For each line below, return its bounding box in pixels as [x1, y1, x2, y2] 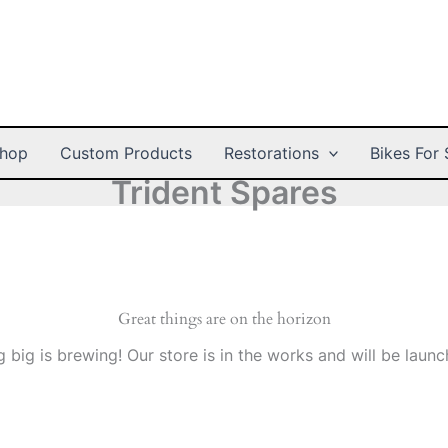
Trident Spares [110, 172, 338, 212]
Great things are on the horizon [117, 307, 331, 330]
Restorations [223, 142, 319, 163]
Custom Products [59, 142, 192, 163]
